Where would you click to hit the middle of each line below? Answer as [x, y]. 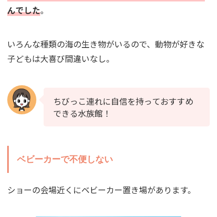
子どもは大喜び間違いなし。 [61, 58]
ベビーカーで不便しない [65, 159]
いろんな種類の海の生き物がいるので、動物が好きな [106, 44]
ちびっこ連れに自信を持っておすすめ [123, 101]
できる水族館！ [82, 113]
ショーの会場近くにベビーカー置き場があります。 [101, 190]
